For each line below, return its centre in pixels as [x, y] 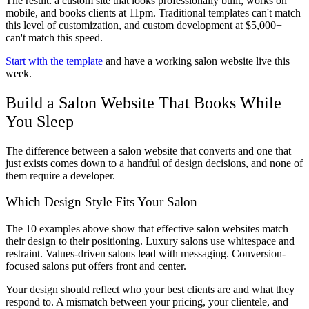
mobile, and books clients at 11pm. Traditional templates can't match [153, 12]
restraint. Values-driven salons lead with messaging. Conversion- [146, 254]
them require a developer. [60, 175]
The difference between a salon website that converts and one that [148, 150]
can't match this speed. [54, 37]
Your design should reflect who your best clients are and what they [150, 290]
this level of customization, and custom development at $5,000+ [144, 25]
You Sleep [40, 121]
